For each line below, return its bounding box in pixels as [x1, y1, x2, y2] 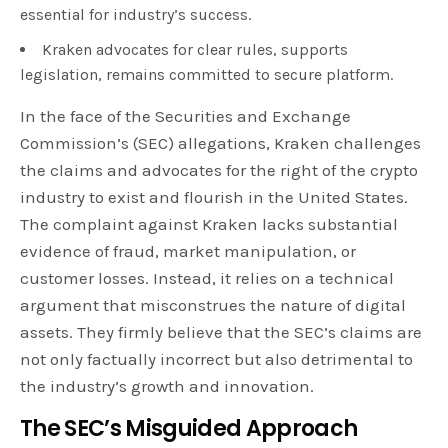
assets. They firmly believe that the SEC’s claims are [20, 322, 423, 343]
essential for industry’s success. [20, 5, 251, 25]
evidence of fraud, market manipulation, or [20, 241, 357, 262]
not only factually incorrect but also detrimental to [20, 349, 414, 370]
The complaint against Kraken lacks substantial [20, 214, 399, 235]
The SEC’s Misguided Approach [20, 413, 358, 445]
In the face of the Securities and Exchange [20, 106, 352, 127]
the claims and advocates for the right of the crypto [20, 160, 419, 181]
